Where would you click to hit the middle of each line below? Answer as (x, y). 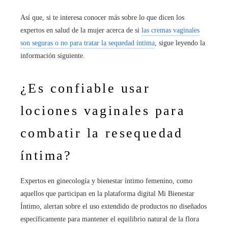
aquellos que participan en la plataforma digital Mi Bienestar (107, 194)
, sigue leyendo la (180, 43)
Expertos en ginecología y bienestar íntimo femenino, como (106, 181)
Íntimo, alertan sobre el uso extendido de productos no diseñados (113, 207)
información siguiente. (53, 56)
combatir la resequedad (102, 133)
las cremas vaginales (170, 31)
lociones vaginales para (103, 111)
